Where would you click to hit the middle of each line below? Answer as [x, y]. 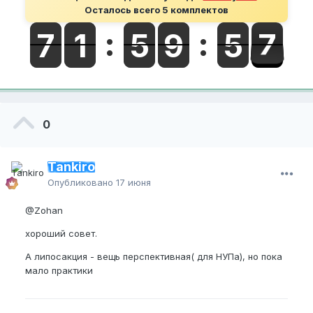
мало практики [59, 270]
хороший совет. [61, 233]
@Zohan [44, 210]
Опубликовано [82, 182]
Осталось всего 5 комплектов [156, 9]
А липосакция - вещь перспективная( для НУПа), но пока [154, 256]
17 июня [133, 182]
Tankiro [71, 166]
